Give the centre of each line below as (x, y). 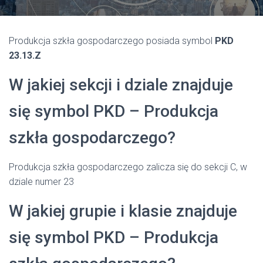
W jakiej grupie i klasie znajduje (123, 211)
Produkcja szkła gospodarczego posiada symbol (112, 41)
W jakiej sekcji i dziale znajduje (121, 85)
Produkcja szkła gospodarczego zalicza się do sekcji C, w (128, 167)
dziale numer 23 (41, 182)
